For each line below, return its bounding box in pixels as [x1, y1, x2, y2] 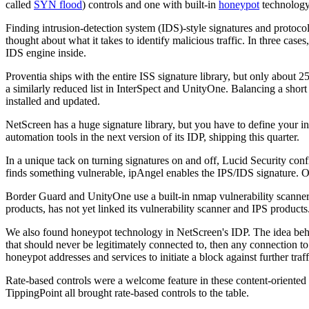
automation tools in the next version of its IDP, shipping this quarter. [6, 131, 299, 143]
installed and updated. [6, 95, 100, 108]
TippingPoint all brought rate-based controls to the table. [6, 287, 249, 299]
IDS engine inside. [6, 47, 86, 59]
